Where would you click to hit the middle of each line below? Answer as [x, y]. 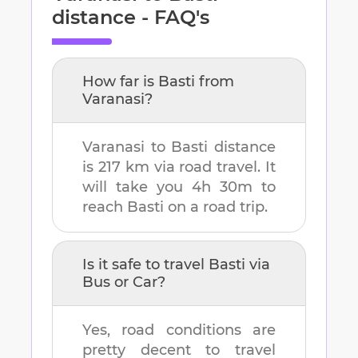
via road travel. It [213, 167]
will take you [137, 187]
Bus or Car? [124, 282]
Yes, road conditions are [179, 330]
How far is [120, 82]
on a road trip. [218, 207]
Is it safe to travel [145, 265]
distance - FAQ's [131, 18]
